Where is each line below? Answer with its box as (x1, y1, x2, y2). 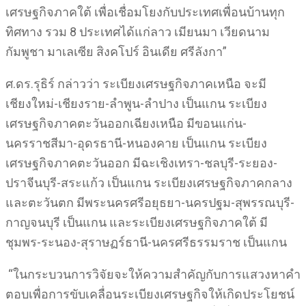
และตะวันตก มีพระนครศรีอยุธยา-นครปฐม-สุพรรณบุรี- (5, 195, 294, 210)
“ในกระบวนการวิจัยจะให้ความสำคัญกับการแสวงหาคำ (5, 267, 301, 281)
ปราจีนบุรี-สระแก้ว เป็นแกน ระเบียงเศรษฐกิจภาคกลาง (5, 176, 292, 190)
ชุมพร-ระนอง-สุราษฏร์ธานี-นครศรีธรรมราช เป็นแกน (5, 235, 287, 249)
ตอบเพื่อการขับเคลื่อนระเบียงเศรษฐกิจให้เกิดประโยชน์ (5, 287, 294, 301)
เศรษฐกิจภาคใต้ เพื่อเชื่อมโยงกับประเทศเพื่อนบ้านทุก (5, 5, 285, 19)
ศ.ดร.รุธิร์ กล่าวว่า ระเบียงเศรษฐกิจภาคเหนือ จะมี (5, 76, 266, 91)
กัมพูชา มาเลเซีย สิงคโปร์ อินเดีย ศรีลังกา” (5, 44, 227, 59)
